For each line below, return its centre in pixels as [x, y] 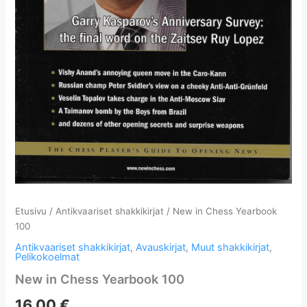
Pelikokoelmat [48, 257]
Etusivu [31, 211]
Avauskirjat [161, 248]
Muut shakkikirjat [231, 248]
